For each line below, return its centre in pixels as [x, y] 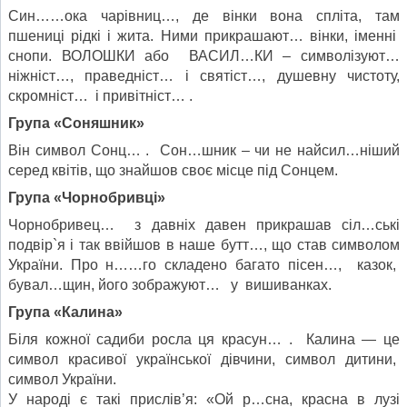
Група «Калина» [65, 313]
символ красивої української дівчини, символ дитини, [204, 360]
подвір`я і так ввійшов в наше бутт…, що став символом [204, 245]
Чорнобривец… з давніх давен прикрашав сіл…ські [204, 225]
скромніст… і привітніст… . [100, 96]
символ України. [62, 380]
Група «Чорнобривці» [87, 198]
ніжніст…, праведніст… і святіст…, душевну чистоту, [204, 76]
